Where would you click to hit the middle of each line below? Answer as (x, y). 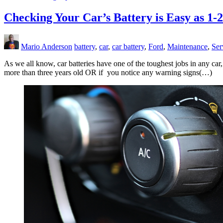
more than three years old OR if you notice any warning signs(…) (108, 72)
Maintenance (187, 46)
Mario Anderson (47, 46)
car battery (128, 46)
